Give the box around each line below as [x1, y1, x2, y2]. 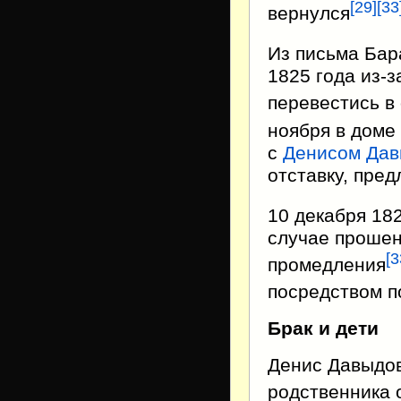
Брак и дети [268, 317, 379, 339]
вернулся [268, 3, 350, 25]
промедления [268, 253, 386, 276]
